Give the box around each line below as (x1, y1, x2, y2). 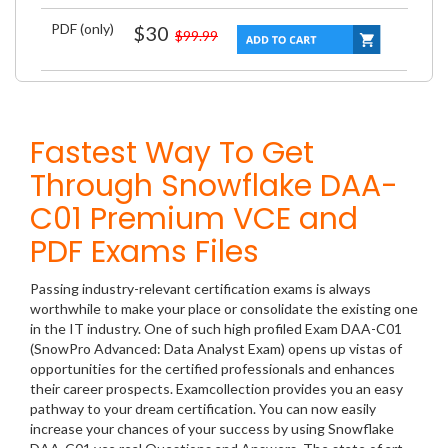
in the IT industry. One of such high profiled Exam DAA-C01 (30, 320, 402, 338)
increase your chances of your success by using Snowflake (30, 420, 394, 438)
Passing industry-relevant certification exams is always (30, 280, 371, 298)
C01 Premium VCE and (30, 198, 358, 241)
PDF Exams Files (30, 231, 259, 274)
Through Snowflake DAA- (30, 165, 398, 208)
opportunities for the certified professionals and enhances (30, 360, 395, 378)
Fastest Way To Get (30, 132, 314, 175)
